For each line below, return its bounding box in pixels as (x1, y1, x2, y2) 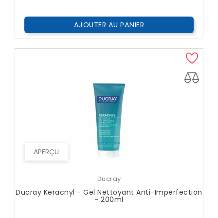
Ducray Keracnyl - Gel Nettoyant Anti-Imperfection (16, 187, 202, 198)
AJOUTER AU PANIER (73, 20, 145, 30)
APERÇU (34, 147, 59, 157)
